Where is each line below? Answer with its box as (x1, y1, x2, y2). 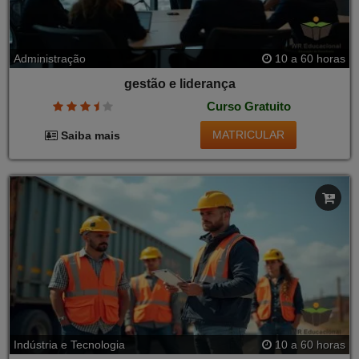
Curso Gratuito (206, 99, 291, 113)
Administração (14, 52, 86, 66)
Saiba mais (58, 128, 121, 142)
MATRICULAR (212, 128, 285, 142)
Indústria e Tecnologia (14, 338, 125, 352)
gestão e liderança (123, 77, 236, 91)
